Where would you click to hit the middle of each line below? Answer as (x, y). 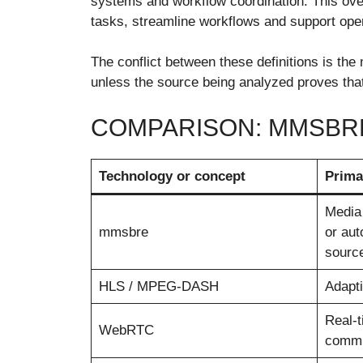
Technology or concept (172, 176)
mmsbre (123, 232)
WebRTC (126, 330)
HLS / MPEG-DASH (158, 286)
